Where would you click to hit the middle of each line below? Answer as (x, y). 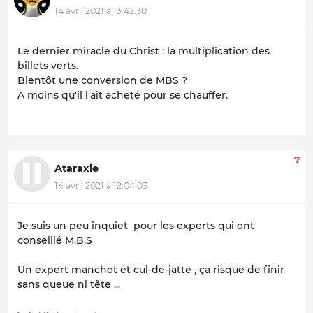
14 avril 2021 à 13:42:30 (101, 10)
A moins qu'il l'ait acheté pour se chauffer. (123, 95)
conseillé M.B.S (56, 241)
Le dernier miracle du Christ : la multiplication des (144, 51)
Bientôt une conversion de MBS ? (104, 81)
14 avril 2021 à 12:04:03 (101, 185)
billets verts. (49, 66)
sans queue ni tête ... (69, 285)
